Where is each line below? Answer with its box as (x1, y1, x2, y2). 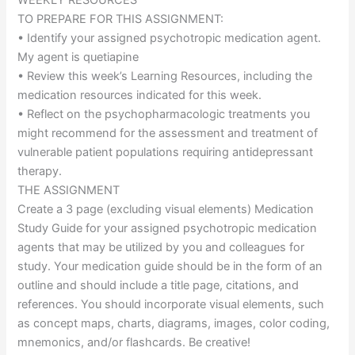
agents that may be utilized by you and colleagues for (17, 240, 305, 255)
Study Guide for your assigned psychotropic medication (17, 221, 318, 236)
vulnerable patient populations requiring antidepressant (17, 145, 314, 160)
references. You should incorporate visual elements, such (17, 297, 325, 312)
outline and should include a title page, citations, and (17, 278, 300, 293)
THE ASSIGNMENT (17, 183, 120, 198)
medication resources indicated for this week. (17, 88, 262, 103)
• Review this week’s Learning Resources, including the (17, 69, 313, 84)
